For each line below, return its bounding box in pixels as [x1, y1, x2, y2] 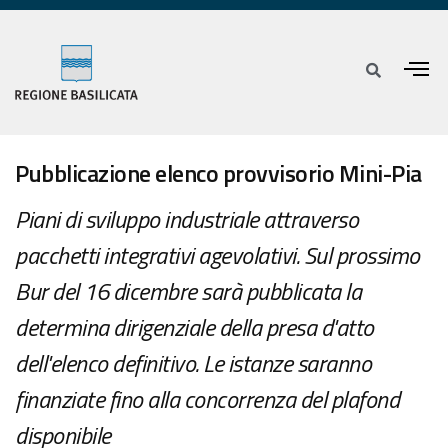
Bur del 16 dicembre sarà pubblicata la [15, 273, 361, 310]
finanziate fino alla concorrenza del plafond [15, 381, 399, 418]
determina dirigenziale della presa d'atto [15, 309, 374, 346]
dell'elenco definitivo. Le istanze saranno [15, 345, 371, 382]
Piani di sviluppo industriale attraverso [15, 201, 358, 238]
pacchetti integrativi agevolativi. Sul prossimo [15, 237, 420, 274]
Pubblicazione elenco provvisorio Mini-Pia [15, 155, 422, 192]
